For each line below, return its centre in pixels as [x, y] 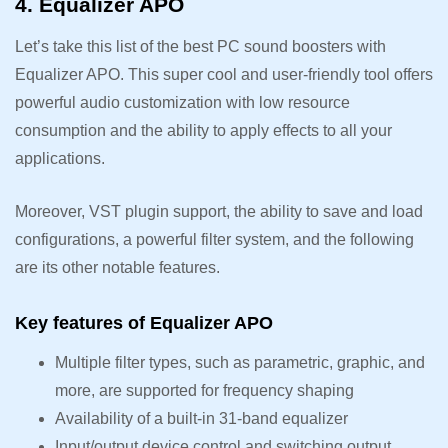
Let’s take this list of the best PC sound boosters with [200, 47]
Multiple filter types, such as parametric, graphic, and [240, 363]
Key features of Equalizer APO [144, 323]
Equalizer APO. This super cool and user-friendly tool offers [224, 75]
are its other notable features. [119, 268]
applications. [62, 159]
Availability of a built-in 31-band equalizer [203, 419]
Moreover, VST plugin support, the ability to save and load [219, 212]
